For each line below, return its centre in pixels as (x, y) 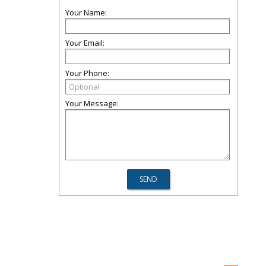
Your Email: (85, 43)
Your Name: (86, 12)
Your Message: (92, 103)
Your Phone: (87, 73)
